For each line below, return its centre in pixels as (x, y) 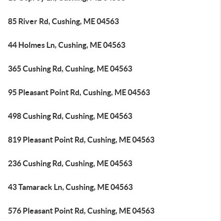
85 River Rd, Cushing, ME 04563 (63, 21)
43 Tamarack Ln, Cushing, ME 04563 (70, 187)
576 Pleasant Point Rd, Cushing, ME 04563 (81, 211)
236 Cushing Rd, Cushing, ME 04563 (70, 163)
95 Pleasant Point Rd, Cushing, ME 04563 (79, 92)
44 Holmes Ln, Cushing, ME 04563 (67, 45)
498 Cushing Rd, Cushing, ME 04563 (70, 116)
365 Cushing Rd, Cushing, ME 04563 (70, 69)
